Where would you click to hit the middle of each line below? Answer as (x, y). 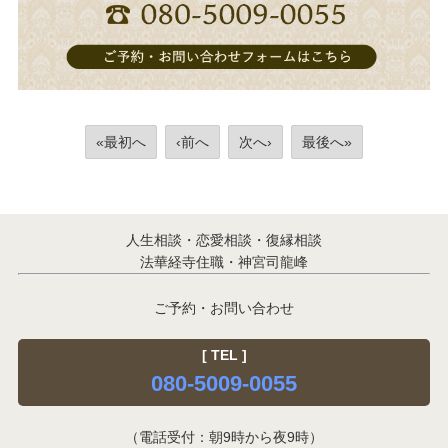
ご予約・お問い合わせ (224, 308)
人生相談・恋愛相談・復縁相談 (224, 240)
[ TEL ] (224, 355)
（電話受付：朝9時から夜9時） (224, 437)
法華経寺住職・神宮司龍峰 (224, 262)
